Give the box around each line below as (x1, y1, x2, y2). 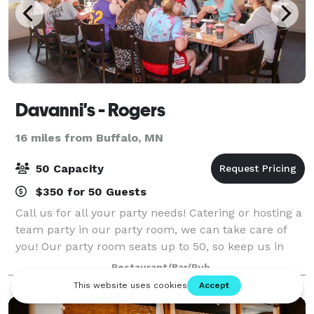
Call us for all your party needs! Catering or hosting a (15, 205, 302, 219)
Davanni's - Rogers (15, 99, 165, 121)
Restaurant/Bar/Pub (111, 261, 210, 273)
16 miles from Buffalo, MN (15, 130, 163, 144)
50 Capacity (32, 161, 104, 175)
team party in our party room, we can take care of (15, 222, 287, 236)
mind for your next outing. (15, 256, 158, 270)
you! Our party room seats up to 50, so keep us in (15, 239, 284, 253)
